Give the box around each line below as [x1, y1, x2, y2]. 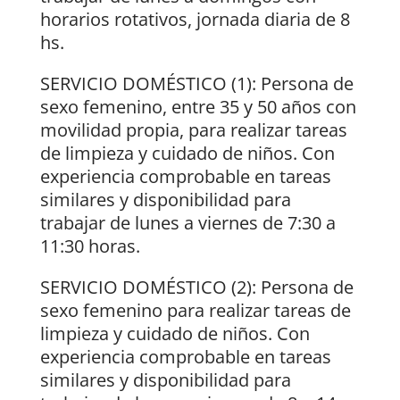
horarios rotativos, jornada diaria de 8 [39, 7, 350, 32]
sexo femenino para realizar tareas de [39, 298, 351, 323]
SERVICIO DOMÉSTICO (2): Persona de [39, 275, 354, 300]
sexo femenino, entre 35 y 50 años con [39, 95, 356, 120]
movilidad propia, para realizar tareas [39, 118, 347, 143]
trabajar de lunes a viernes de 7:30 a [39, 211, 336, 236]
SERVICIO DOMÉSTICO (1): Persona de [39, 71, 354, 96]
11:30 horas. [39, 234, 140, 259]
